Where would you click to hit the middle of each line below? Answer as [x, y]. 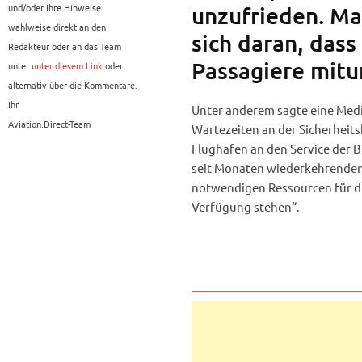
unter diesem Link [67, 66]
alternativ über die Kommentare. [73, 85]
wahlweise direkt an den [57, 27]
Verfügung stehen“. [245, 207]
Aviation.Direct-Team [49, 124]
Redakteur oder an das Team [65, 46]
